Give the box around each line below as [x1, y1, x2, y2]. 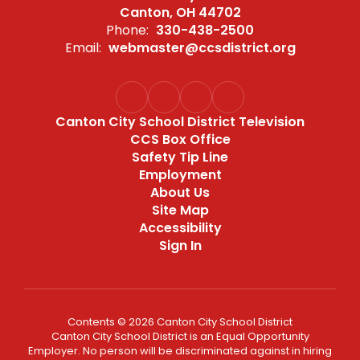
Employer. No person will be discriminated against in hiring [28, 343, 332, 358]
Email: [64, 39, 101, 57]
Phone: [106, 21, 149, 39]
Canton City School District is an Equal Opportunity [51, 329, 309, 344]
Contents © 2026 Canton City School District [67, 314, 292, 329]
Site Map [151, 201, 209, 219]
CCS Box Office [129, 130, 231, 149]
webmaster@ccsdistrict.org [108, 39, 296, 57]
